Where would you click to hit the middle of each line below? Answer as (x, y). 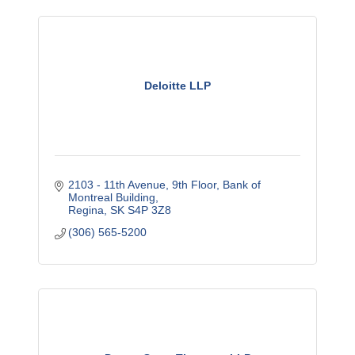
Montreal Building (112, 197)
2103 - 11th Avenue (117, 185)
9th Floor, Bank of (217, 185)
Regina (86, 210)
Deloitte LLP (177, 86)
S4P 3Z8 (150, 210)
